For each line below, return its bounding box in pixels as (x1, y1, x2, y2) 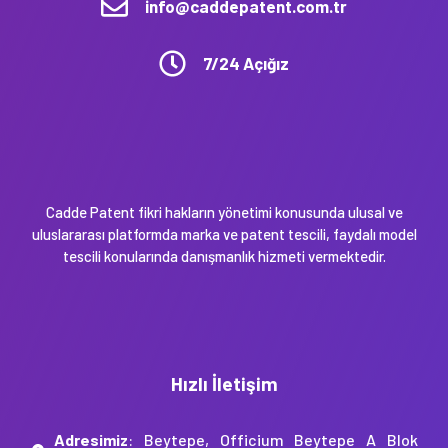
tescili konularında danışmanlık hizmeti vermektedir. (62, 247, 386, 266)
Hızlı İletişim (170, 371, 278, 395)
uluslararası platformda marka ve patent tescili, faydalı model (31, 225, 417, 244)
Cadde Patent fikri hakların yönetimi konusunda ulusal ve (45, 203, 403, 222)
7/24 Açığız (203, 53, 290, 74)
